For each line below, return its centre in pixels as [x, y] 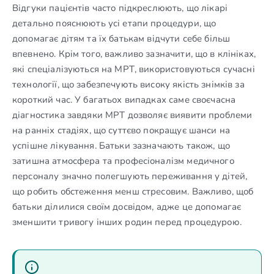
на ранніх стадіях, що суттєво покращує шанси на [121, 130]
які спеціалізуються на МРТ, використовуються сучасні [134, 69]
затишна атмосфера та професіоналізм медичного [123, 161]
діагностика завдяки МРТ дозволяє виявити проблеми [132, 115]
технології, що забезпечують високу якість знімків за [128, 84]
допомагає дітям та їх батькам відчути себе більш [121, 38]
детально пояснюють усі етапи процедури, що [114, 23]
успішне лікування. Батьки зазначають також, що [121, 145]
